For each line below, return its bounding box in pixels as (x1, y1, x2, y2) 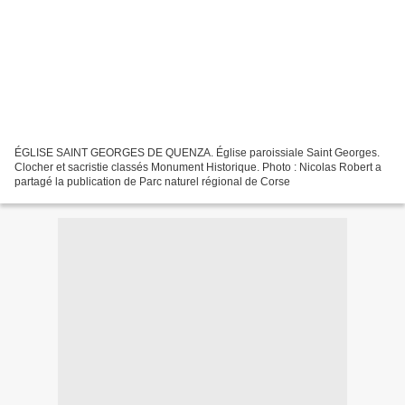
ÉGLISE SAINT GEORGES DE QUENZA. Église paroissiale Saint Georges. (14, 146, 380, 159)
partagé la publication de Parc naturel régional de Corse (14, 174, 290, 188)
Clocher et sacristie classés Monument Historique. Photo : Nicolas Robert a (14, 160, 381, 174)
